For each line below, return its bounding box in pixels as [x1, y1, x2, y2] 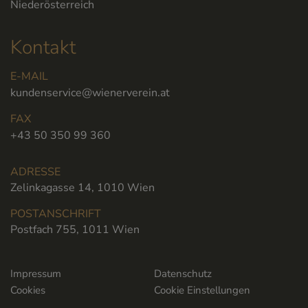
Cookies [10, 283, 45, 298]
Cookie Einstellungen [154, 283, 250, 298]
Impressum [10, 267, 61, 281]
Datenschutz [154, 267, 212, 281]
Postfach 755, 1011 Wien [10, 222, 140, 238]
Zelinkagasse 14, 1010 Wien [10, 180, 155, 196]
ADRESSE [10, 164, 60, 180]
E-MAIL [10, 69, 48, 85]
